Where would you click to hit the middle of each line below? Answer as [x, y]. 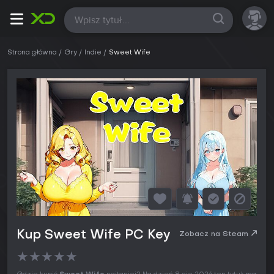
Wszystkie [94, 18]
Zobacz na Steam [214, 235]
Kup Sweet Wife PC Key [93, 236]
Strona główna [32, 53]
